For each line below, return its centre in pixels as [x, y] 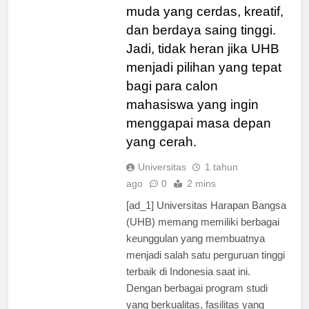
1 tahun [221, 179]
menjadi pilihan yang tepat [203, 79]
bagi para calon [172, 98]
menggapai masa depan [198, 135]
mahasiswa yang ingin [192, 117]
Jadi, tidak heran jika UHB [202, 61]
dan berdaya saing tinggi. [201, 42]
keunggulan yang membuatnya [195, 250]
